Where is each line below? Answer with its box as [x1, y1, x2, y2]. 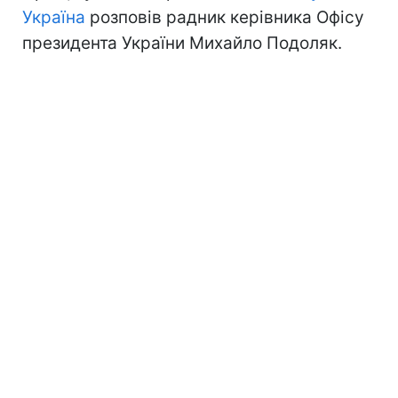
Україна [22, 6, 85, 28]
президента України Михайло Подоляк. [22, 32, 342, 53]
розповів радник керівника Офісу [85, 6, 364, 28]
